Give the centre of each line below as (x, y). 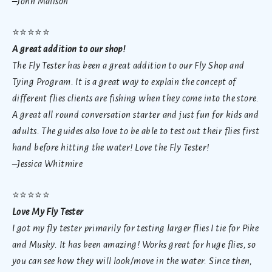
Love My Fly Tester (48, 211)
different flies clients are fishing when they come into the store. (136, 98)
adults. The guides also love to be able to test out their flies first (136, 131)
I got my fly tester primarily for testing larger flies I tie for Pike (136, 228)
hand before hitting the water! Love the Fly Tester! (111, 147)
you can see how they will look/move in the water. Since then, (132, 260)
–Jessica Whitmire (49, 163)
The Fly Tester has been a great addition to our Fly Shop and (128, 65)
